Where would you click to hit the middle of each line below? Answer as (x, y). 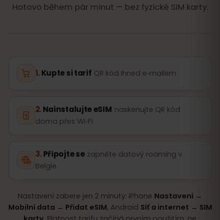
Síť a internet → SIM (176, 207)
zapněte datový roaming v (135, 154)
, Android (124, 207)
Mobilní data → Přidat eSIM (57, 207)
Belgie (46, 166)
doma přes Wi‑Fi (64, 121)
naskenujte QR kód (147, 110)
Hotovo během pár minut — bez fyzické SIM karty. (110, 7)
